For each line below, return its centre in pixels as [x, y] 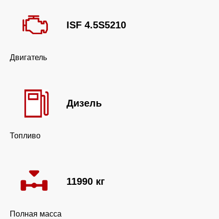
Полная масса [36, 214]
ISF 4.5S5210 [96, 25]
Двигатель [28, 57]
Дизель [84, 103]
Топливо [25, 136]
